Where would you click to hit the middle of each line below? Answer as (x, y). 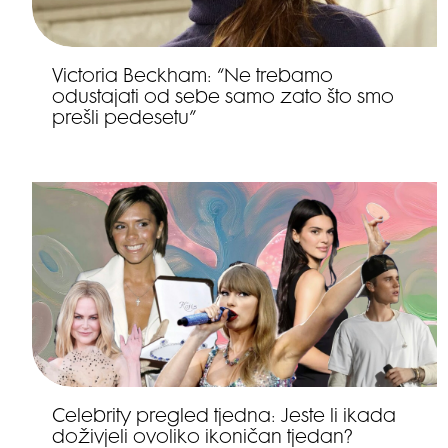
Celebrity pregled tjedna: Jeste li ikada (224, 418)
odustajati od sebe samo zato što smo (223, 98)
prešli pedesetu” (124, 119)
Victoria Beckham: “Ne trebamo (192, 77)
